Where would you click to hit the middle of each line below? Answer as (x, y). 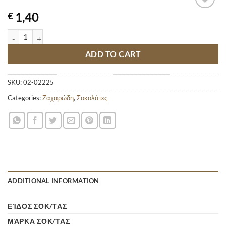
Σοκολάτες (92, 98)
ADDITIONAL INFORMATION (53, 181)
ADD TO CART (113, 54)
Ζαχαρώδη (58, 98)
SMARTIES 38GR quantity (48, 34)
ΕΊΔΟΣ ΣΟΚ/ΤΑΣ (37, 206)
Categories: (25, 98)
